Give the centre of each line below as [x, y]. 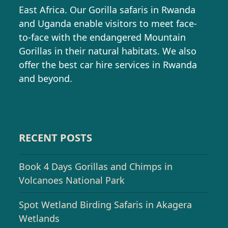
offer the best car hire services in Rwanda [108, 64]
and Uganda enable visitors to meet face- [108, 23]
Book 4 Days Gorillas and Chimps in [96, 166]
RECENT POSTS [56, 137]
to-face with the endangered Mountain [103, 37]
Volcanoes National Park [72, 180]
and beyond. [46, 78]
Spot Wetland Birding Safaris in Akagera [106, 204]
